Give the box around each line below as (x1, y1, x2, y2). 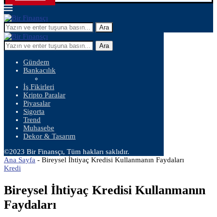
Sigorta (23, 108, 45, 115)
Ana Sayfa (4, 156, 35, 164)
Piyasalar (23, 99, 50, 107)
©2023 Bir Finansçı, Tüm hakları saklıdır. (4, 148, 129, 155)
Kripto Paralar (23, 91, 65, 99)
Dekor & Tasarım (23, 132, 76, 140)
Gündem (23, 58, 49, 66)
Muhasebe (23, 124, 54, 132)
